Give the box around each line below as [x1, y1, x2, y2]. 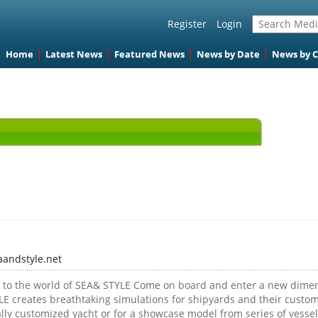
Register [168, 17, 207, 31]
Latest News [45, 48, 102, 60]
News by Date [196, 48, 260, 60]
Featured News [114, 48, 185, 60]
